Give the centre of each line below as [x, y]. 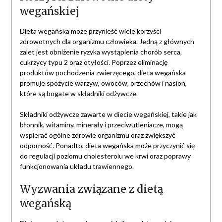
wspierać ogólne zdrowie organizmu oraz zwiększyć [97, 135]
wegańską [45, 204]
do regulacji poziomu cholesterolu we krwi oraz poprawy [105, 156]
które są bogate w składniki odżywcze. [79, 94]
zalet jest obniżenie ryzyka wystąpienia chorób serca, [101, 52]
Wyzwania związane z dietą [91, 189]
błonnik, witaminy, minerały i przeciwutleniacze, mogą [101, 125]
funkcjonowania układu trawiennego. [77, 166]
